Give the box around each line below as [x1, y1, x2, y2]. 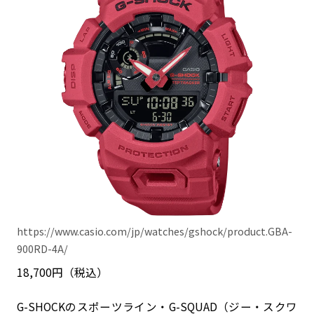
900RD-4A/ [17, 240, 68, 256]
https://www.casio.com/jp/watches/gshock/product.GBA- [17, 223, 292, 238]
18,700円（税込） [16, 264, 108, 280]
